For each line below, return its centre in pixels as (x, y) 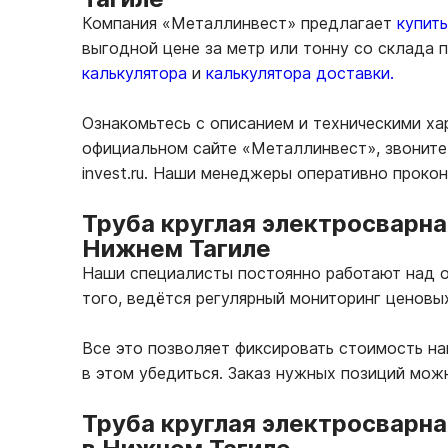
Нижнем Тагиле (176, 249)
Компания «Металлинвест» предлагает (239, 23)
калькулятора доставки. (300, 73)
